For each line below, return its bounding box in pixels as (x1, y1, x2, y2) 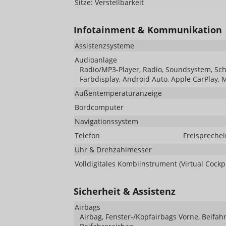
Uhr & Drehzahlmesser (75, 145, 152, 155)
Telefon (75, 131, 100, 141)
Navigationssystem (75, 117, 138, 127)
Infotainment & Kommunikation (74, 24, 222, 36)
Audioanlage (75, 55, 117, 65)
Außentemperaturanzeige (75, 88, 162, 98)
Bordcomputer (75, 102, 124, 112)
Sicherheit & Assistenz (74, 185, 176, 198)
